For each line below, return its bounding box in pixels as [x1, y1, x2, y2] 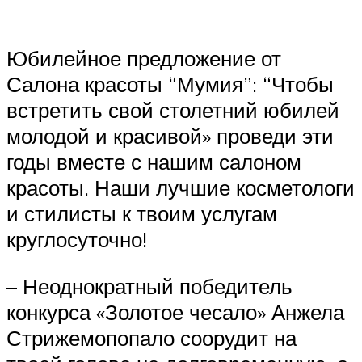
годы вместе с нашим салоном [6, 149, 301, 175]
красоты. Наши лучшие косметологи [6, 175, 355, 201]
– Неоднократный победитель [6, 272, 293, 299]
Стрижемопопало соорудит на [6, 324, 297, 351]
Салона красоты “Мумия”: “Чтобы [6, 71, 334, 98]
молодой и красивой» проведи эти [6, 123, 334, 149]
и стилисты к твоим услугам [6, 200, 277, 227]
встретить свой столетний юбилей [6, 97, 339, 124]
